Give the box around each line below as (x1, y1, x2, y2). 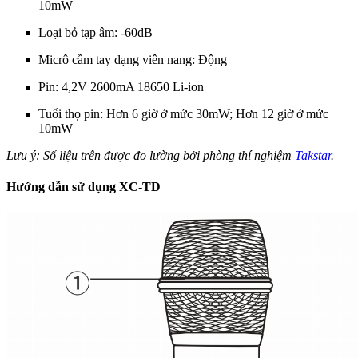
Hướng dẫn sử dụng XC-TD (6, 180, 161, 194)
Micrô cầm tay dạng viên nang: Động (38, 52, 227, 66)
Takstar (295, 148, 331, 162)
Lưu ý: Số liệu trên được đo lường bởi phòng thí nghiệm (6, 148, 295, 162)
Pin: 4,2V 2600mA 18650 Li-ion (38, 79, 204, 93)
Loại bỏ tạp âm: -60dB (38, 25, 153, 39)
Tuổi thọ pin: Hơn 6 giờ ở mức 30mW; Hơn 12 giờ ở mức (38, 106, 328, 121)
